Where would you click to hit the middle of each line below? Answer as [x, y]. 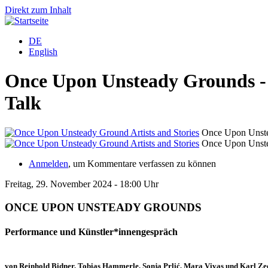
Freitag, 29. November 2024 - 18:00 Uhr [82, 184]
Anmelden [48, 163]
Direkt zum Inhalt [38, 10]
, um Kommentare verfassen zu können [142, 163]
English [43, 52]
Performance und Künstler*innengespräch [91, 232]
